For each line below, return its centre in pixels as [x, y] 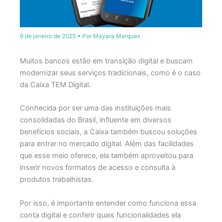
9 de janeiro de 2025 [48, 36]
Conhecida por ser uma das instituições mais [95, 108]
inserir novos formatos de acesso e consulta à [97, 168]
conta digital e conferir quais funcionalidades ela [100, 215]
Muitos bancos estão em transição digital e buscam [106, 61]
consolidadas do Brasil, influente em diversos [95, 120]
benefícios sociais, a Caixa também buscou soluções [108, 132]
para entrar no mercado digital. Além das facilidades [107, 144]
